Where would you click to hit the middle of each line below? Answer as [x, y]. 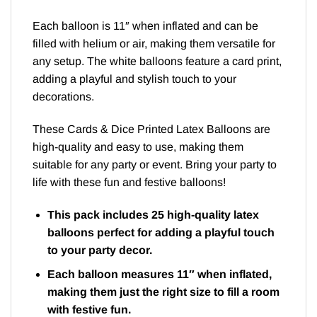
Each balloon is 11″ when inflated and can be [145, 26]
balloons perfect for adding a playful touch [161, 232]
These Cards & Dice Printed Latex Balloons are [151, 129]
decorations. [63, 97]
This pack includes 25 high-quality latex [153, 214]
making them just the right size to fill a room [163, 292]
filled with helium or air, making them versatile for [154, 44]
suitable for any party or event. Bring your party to [155, 164]
